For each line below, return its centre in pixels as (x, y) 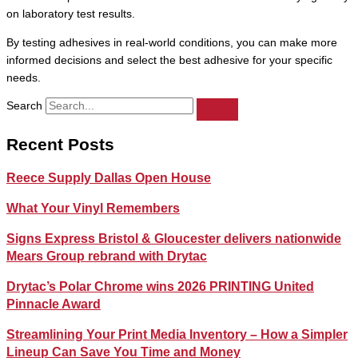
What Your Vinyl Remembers (93, 208)
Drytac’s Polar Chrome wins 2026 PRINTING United (160, 286)
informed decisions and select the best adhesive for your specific (169, 60)
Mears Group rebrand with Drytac (107, 256)
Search (24, 106)
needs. (24, 78)
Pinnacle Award (54, 304)
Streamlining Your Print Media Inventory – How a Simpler (177, 334)
